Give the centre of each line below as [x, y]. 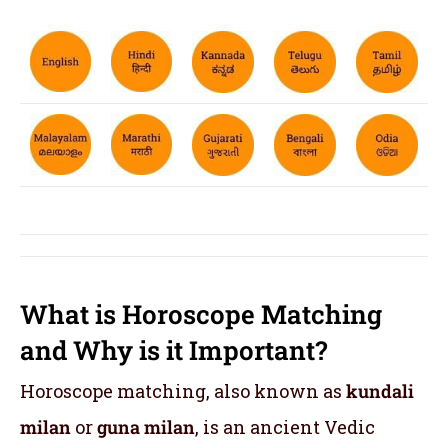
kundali [380, 390]
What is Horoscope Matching [201, 313]
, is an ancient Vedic [285, 426]
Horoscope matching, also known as [183, 390]
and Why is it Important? [173, 349]
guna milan [146, 426]
